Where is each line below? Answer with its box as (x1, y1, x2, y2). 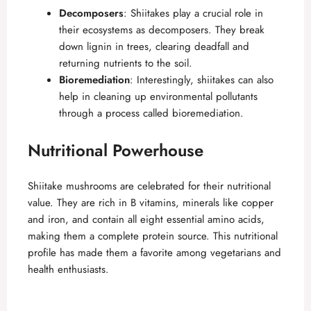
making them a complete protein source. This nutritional (28, 228, 278, 244)
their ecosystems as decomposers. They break (59, 22, 264, 38)
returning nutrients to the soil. (59, 56, 192, 72)
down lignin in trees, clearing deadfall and (59, 39, 249, 55)
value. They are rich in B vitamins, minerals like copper (28, 194, 274, 210)
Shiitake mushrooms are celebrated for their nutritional (28, 178, 271, 194)
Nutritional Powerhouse (28, 137, 203, 162)
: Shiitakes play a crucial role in (124, 6, 263, 22)
